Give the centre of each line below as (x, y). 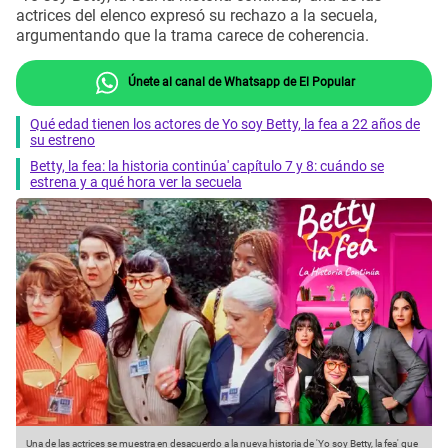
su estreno (62, 139)
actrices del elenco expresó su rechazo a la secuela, (196, 16)
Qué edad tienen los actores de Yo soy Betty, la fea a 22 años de (225, 123)
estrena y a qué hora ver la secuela (136, 181)
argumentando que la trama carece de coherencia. (192, 36)
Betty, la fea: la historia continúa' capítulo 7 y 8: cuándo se (207, 165)
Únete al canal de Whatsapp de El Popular (239, 81)
